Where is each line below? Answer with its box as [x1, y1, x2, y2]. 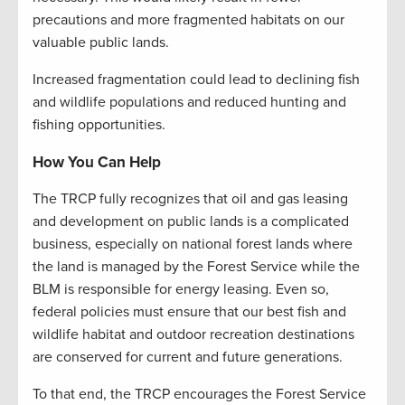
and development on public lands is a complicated [33, 212, 349, 231]
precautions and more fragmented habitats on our [33, 11, 344, 29]
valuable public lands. [33, 33, 169, 52]
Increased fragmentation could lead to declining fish [33, 71, 360, 89]
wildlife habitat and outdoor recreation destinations [33, 325, 354, 344]
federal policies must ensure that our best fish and [33, 303, 346, 321]
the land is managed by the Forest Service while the [33, 258, 360, 276]
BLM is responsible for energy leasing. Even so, [33, 280, 329, 298]
